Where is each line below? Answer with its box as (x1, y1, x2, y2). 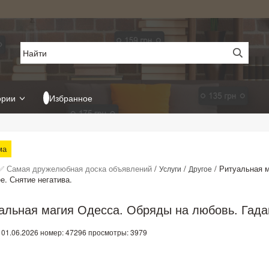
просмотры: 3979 (88, 227, 147, 237)
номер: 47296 (40, 227, 86, 237)
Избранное (49, 92, 92, 104)
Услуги (159, 163, 181, 174)
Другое (189, 163, 212, 174)
